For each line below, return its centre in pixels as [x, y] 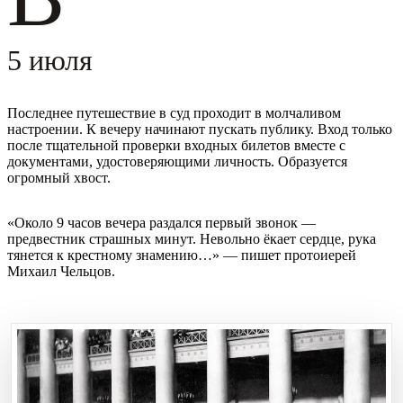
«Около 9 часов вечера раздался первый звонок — [161, 222]
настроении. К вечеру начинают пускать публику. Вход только [200, 129]
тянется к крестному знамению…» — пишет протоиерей [182, 255]
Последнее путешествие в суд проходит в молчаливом [174, 112]
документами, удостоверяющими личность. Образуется [177, 161]
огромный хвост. [59, 177]
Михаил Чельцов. [61, 271]
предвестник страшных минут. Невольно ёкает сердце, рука [192, 238]
